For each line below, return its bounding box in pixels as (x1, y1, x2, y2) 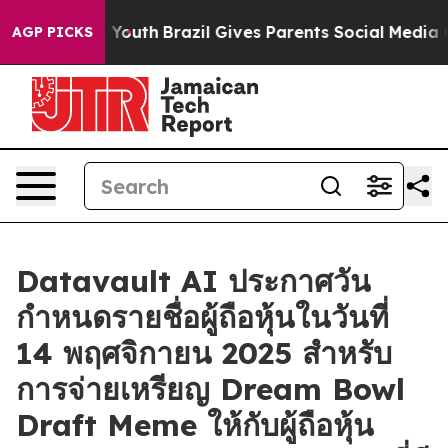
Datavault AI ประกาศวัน (16, 262, 371, 300)
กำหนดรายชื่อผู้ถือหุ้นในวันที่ (16, 298, 389, 336)
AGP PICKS (12, 23, 93, 41)
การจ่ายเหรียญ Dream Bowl (16, 370, 405, 408)
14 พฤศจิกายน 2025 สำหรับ (16, 334, 392, 372)
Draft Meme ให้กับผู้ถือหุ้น (16, 406, 374, 444)
